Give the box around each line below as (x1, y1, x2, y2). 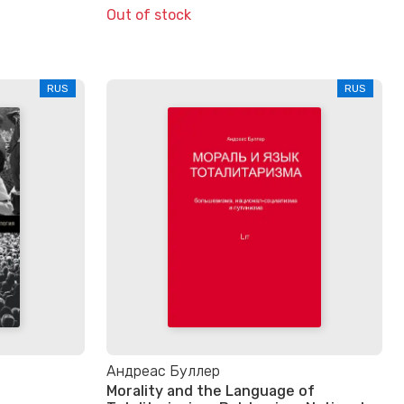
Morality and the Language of (106, 382, 315, 400)
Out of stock (106, 5, 191, 23)
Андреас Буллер (106, 362, 220, 380)
